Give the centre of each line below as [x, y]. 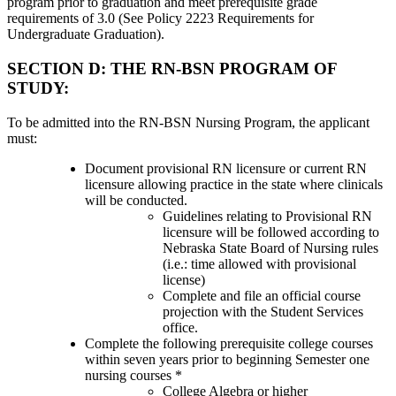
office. [180, 327]
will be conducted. [136, 200]
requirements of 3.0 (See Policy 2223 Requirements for [160, 19]
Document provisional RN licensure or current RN [226, 168]
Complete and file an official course [262, 295]
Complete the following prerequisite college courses [229, 343]
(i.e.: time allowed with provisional [259, 263]
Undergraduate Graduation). [86, 34]
